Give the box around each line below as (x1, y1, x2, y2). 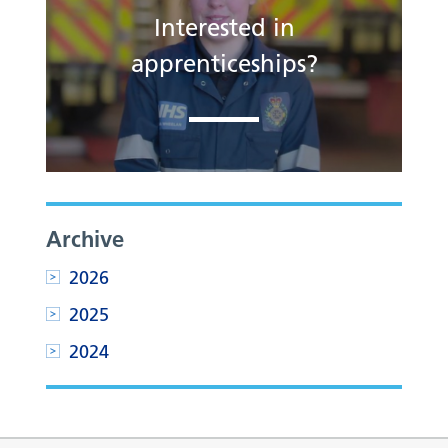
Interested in (153, 13, 295, 43)
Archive (46, 225, 125, 254)
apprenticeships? (130, 49, 318, 79)
